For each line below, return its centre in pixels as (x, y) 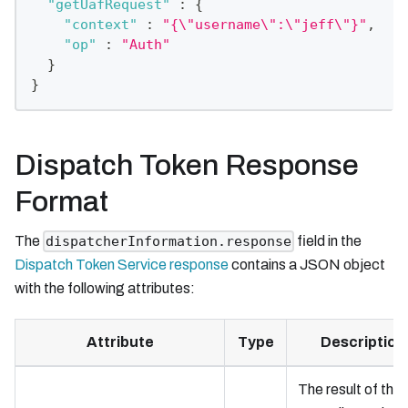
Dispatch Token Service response (122, 265)
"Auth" (145, 45)
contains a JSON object (307, 265)
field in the (328, 240)
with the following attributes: (105, 289)
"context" (100, 25)
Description (362, 342)
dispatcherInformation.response (169, 242)
